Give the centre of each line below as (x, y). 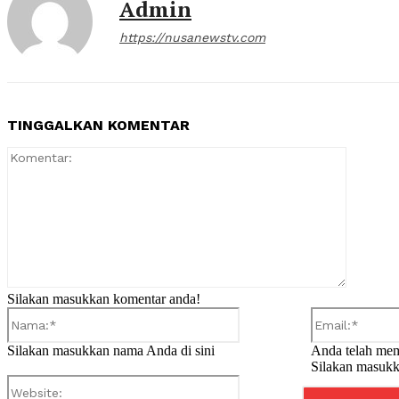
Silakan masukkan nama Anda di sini (111, 350)
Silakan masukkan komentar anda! (104, 299)
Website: (263, 382)
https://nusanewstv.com (192, 37)
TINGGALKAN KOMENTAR (98, 125)
